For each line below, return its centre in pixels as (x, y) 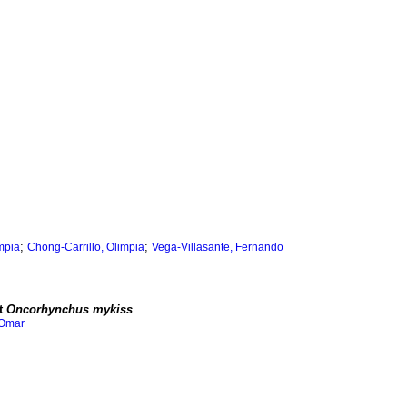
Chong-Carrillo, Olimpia (86, 248)
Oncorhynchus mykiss (69, 310)
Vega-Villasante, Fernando (218, 248)
